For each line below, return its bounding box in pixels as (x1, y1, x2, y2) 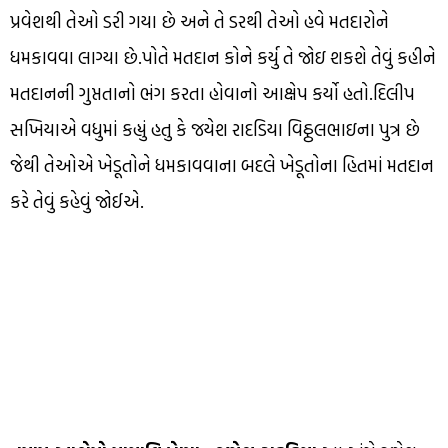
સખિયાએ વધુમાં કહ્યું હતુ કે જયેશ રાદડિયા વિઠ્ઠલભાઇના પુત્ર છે (10, 116, 420, 144)
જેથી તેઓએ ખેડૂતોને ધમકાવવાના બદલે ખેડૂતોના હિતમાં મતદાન (10, 152, 434, 180)
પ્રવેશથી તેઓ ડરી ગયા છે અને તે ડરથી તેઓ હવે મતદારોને (10, 8, 389, 36)
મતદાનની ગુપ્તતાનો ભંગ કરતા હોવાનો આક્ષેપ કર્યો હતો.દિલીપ (10, 80, 415, 108)
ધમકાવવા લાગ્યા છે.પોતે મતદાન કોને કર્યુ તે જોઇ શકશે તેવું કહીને (10, 44, 436, 72)
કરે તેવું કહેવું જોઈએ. (10, 188, 144, 216)
